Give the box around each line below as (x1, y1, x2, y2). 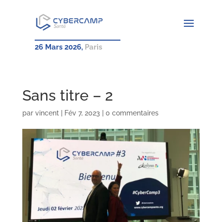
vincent (35, 109, 59, 117)
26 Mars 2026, (34, 42, 85, 52)
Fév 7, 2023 (64, 109, 100, 117)
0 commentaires (105, 109, 159, 117)
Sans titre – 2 (22, 86, 113, 104)
